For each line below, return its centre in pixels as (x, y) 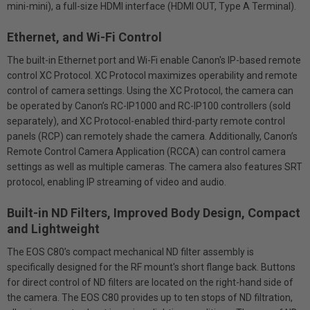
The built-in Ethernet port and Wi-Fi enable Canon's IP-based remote (154, 60)
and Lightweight (53, 229)
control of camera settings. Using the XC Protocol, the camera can (150, 91)
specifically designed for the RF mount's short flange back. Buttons (151, 267)
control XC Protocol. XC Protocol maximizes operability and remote (152, 75)
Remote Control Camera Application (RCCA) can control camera (146, 152)
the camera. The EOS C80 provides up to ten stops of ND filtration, (150, 298)
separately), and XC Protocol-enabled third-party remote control (146, 121)
